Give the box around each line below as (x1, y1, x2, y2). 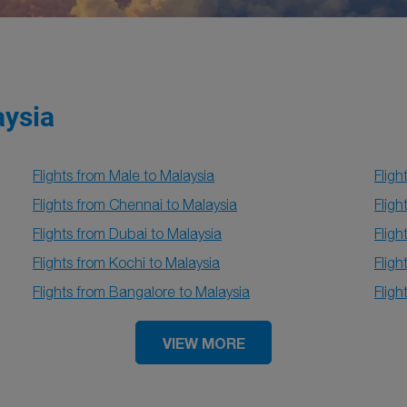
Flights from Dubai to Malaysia (33, 225, 222, 242)
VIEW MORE (162, 333, 245, 352)
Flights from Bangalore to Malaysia (33, 283, 250, 300)
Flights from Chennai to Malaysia (33, 196, 237, 213)
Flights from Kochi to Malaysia (33, 254, 220, 271)
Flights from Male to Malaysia (33, 167, 214, 184)
